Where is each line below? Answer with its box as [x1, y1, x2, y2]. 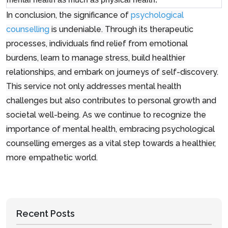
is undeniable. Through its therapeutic [49, 24, 193, 34]
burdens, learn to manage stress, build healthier [6, 52, 185, 63]
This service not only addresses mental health [6, 81, 181, 91]
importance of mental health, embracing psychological [6, 124, 215, 134]
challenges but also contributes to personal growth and [6, 95, 216, 105]
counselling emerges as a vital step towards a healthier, [6, 138, 216, 148]
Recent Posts [16, 208, 75, 219]
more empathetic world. [6, 152, 98, 162]
